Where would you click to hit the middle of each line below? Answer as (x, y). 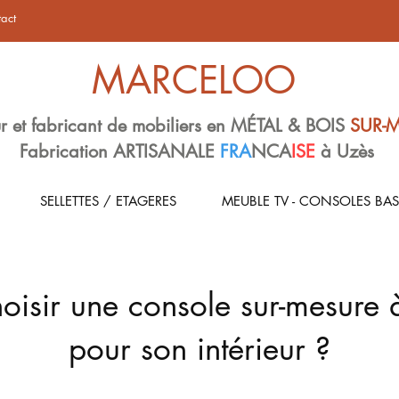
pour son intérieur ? (199, 349)
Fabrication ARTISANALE (120, 151)
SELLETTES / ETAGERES (108, 201)
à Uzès (347, 151)
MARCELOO (194, 80)
